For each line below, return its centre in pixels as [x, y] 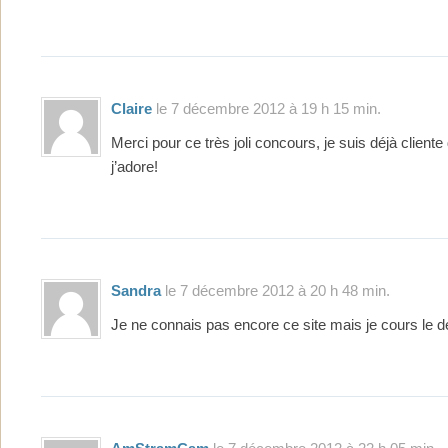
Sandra [136, 290]
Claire [131, 108]
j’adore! [134, 166]
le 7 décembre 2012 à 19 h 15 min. [266, 108]
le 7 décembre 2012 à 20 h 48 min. [275, 290]
